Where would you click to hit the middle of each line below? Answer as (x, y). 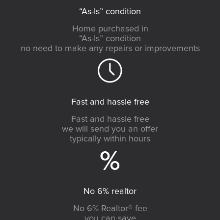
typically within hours (110, 139)
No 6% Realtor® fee (110, 208)
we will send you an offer (110, 129)
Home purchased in (110, 29)
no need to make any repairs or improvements (110, 48)
